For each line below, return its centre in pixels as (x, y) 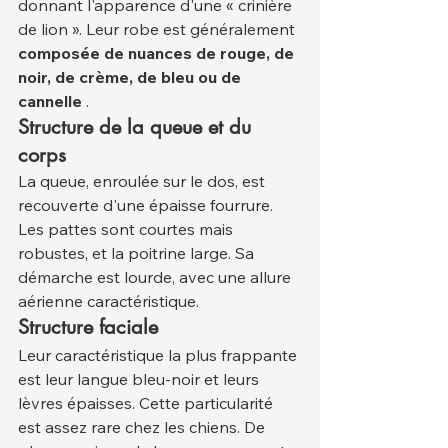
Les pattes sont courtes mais (127, 229)
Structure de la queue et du (137, 127)
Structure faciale (88, 327)
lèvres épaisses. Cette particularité (147, 403)
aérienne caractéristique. (108, 301)
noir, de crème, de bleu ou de (131, 77)
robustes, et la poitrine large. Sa (138, 253)
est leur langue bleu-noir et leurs (140, 379)
